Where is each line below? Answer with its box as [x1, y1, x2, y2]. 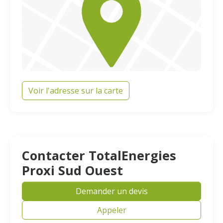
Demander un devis [75, 186, 148, 197]
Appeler [97, 205, 126, 216]
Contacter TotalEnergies [22, 147, 176, 164]
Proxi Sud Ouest [22, 162, 123, 179]
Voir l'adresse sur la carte [28, 85, 123, 96]
